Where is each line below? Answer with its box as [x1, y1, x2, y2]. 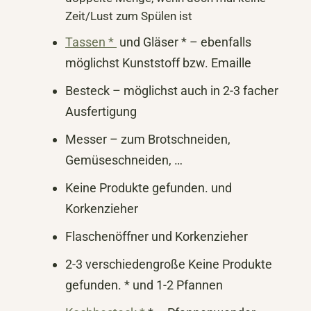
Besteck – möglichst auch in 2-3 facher [65, 83, 278, 98]
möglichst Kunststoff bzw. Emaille [65, 55, 251, 70]
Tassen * [65, 34, 117, 49]
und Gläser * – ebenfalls [117, 34, 251, 49]
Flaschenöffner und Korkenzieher [65, 228, 248, 244]
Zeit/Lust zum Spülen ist [65, 8, 192, 23]
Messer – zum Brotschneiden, [65, 131, 230, 146]
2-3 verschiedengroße [65, 256, 188, 271]
